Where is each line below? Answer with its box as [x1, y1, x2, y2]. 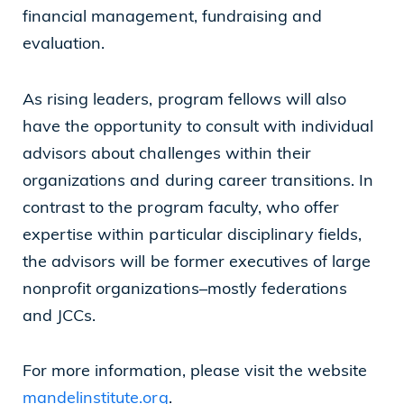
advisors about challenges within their [23, 145, 312, 163]
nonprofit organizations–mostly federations [23, 280, 348, 298]
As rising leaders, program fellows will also [23, 91, 347, 109]
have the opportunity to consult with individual [23, 118, 374, 136]
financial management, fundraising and [23, 9, 323, 27]
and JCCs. [23, 308, 96, 326]
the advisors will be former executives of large [23, 253, 372, 271]
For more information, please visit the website [23, 363, 368, 381]
